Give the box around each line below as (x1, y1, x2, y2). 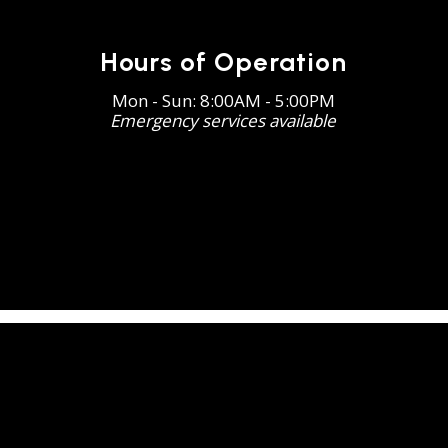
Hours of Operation (99, 46, 347, 79)
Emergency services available (110, 109, 337, 133)
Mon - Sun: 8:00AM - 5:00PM (111, 89, 335, 113)
